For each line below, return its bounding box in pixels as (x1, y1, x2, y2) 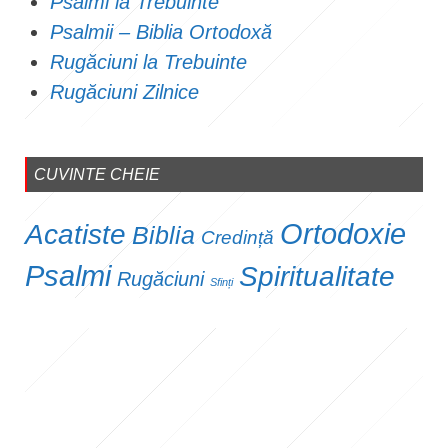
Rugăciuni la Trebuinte (50, 50, 247, 73)
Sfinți (210, 275, 233, 288)
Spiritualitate (239, 260, 395, 292)
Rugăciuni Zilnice (50, 80, 199, 103)
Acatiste (25, 218, 126, 250)
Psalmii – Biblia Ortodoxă (50, 20, 272, 43)
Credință (201, 226, 274, 248)
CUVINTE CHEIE (34, 165, 160, 183)
